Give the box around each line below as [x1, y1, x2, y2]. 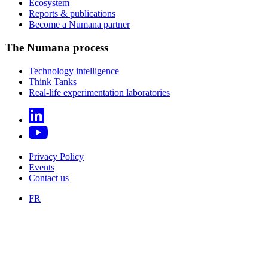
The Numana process [5, 41, 108, 54]
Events [29, 162, 54, 172]
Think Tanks [29, 76, 77, 87]
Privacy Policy [29, 151, 84, 162]
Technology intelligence [29, 65, 119, 76]
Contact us [29, 172, 69, 183]
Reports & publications [29, 8, 115, 19]
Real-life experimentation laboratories [29, 87, 170, 98]
